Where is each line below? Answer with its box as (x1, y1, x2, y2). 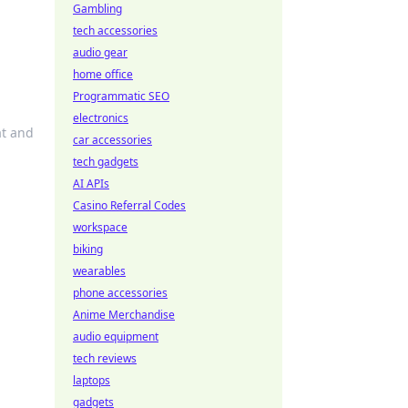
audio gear (73, 45, 127, 60)
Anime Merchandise (73, 307, 175, 322)
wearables (73, 263, 126, 279)
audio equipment (73, 329, 158, 344)
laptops (73, 372, 110, 388)
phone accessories (73, 285, 168, 301)
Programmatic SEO (73, 88, 169, 104)
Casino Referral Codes (73, 198, 186, 213)
